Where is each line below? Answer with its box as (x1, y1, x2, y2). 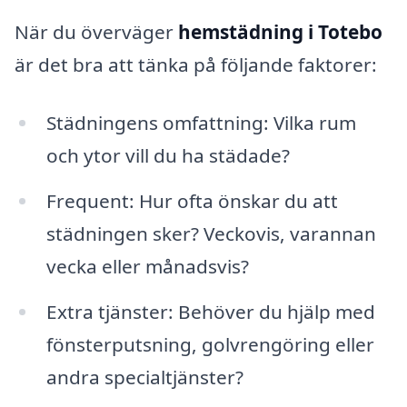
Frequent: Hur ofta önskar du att (45, 187, 338, 213)
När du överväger (15, 19, 178, 45)
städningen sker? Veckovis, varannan (45, 220, 376, 246)
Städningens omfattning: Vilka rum (45, 109, 356, 135)
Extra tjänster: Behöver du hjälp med (45, 298, 375, 324)
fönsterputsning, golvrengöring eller (45, 331, 374, 357)
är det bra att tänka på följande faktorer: (15, 52, 377, 78)
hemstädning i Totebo (178, 19, 382, 45)
